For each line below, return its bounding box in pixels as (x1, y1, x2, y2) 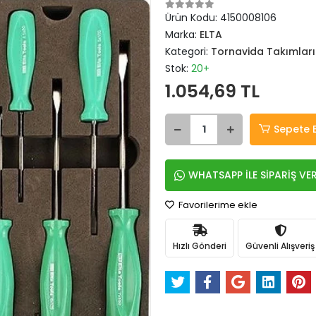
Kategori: (165, 44, 211, 59)
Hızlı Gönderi (173, 239, 226, 252)
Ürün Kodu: (165, 11, 220, 25)
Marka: (165, 28, 200, 42)
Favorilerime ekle (176, 198, 257, 212)
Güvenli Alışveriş (245, 239, 315, 252)
